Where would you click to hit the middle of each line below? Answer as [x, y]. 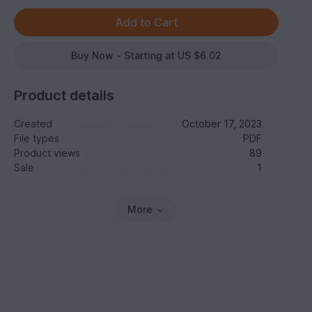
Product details [64, 95]
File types [37, 138]
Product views [47, 153]
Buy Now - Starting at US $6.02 [147, 55]
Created [33, 124]
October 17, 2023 [221, 124]
